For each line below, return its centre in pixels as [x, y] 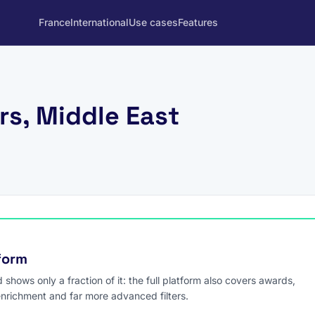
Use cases [153, 22]
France [54, 22]
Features [198, 22]
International [99, 22]
